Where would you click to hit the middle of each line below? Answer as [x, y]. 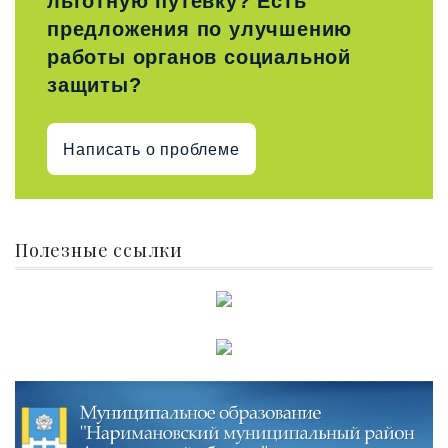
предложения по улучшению [200, 29]
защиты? [94, 85]
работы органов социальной [199, 57]
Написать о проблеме [151, 149]
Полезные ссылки [99, 250]
